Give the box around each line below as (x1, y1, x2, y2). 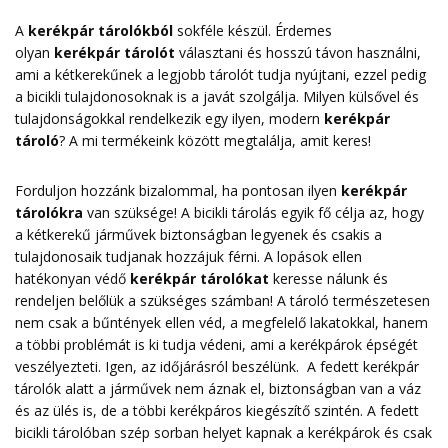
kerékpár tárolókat (130, 269, 269, 289)
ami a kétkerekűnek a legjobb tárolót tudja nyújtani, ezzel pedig (15, 65, 426, 85)
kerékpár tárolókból (28, 21, 173, 41)
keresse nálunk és (269, 269, 388, 289)
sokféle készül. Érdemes (173, 21, 332, 41)
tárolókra (15, 203, 83, 223)
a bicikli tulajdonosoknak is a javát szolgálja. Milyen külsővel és (15, 87, 419, 107)
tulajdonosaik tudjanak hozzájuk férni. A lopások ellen (15, 247, 362, 267)
